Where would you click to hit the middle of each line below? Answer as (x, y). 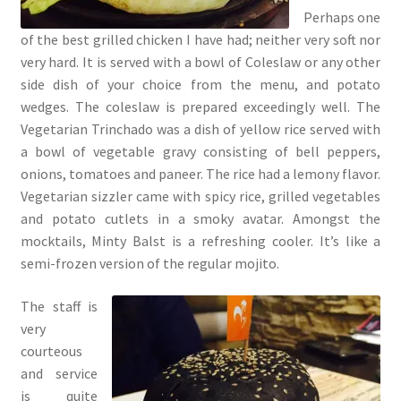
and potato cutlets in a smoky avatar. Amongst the (200, 218)
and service (59, 373)
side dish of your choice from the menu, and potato (200, 84)
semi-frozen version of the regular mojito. (149, 263)
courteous (51, 350)
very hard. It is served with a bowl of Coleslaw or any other (200, 61)
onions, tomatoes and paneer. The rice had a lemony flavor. (200, 173)
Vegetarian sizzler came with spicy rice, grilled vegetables (200, 196)
